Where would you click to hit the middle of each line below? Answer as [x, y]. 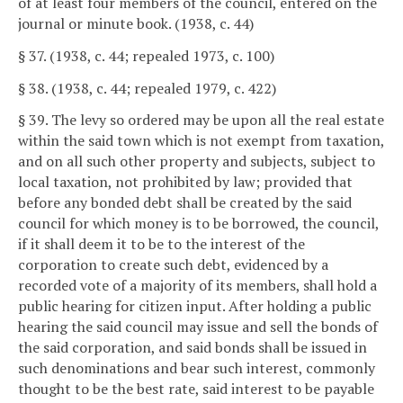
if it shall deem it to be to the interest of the [161, 244]
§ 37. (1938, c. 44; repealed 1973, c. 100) [146, 55]
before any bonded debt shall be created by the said [185, 203]
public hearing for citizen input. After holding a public [195, 306]
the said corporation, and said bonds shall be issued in [193, 348]
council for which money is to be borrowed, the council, [198, 224]
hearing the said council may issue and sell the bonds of [198, 327]
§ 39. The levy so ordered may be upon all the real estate [201, 120]
